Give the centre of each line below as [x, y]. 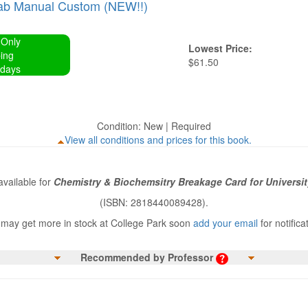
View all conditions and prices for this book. [158, 140]
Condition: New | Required [154, 126]
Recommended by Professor [146, 257]
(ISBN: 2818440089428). [154, 202]
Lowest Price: [220, 48]
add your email [225, 223]
